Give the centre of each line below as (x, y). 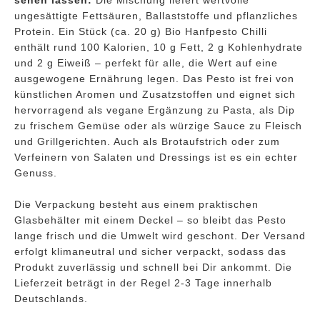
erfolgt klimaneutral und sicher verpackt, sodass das (150, 252)
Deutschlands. (51, 299)
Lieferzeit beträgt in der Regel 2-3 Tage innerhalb (143, 283)
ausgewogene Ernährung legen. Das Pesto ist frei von (154, 79)
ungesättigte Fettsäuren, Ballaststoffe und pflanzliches (156, 16)
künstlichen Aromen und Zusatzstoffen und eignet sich (155, 95)
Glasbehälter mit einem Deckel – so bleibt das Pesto (150, 220)
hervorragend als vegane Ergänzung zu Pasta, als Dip (155, 110)
